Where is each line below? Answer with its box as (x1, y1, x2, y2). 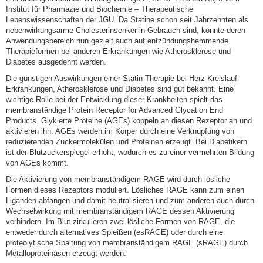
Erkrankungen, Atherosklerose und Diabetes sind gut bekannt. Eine (6, 85, 234, 94)
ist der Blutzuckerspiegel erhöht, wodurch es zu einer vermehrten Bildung (6, 148, 254, 157)
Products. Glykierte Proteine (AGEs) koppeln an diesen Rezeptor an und (6, 116, 252, 126)
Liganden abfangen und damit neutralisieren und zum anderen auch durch (6, 196, 254, 205)
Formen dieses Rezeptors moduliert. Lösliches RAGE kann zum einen (6, 186, 244, 195)
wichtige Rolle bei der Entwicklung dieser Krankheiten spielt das (6, 95, 222, 104)
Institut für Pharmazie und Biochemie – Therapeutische (6, 5, 193, 14)
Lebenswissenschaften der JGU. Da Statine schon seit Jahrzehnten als (6, 15, 248, 25)
